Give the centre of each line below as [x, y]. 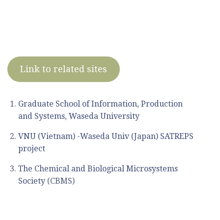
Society [32, 181]
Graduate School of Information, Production [101, 104]
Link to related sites [63, 69]
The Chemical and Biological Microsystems [98, 169]
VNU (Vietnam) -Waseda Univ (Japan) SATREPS [106, 137]
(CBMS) [60, 181]
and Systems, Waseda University [79, 116]
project [32, 149]
